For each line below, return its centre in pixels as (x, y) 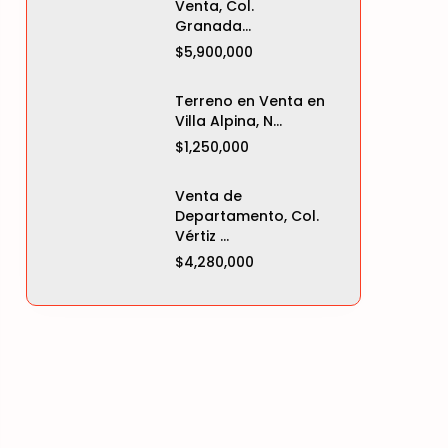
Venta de (208, 196)
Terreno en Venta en (250, 101)
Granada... (213, 26)
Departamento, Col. (247, 216)
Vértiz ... (202, 236)
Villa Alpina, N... (228, 121)
